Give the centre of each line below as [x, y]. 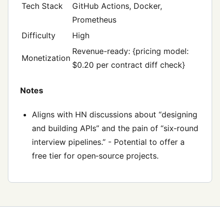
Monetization [46, 58]
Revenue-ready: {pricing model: [130, 51]
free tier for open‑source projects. [95, 156]
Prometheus [94, 19]
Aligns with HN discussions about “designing [115, 115]
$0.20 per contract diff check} [129, 65]
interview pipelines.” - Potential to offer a [108, 142]
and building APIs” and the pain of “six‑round [115, 128]
